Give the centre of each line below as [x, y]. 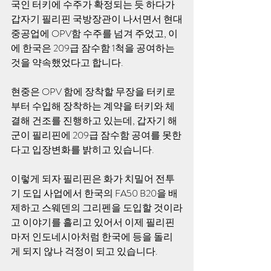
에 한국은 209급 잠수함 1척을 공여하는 [94, 48]
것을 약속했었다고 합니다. [68, 63]
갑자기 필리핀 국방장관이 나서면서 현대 [97, 19]
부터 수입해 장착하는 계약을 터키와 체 [93, 106]
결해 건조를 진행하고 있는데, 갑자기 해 [94, 121]
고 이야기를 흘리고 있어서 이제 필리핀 [93, 222]
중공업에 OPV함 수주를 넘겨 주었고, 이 [94, 34]
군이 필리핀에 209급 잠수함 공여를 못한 [96, 135]
